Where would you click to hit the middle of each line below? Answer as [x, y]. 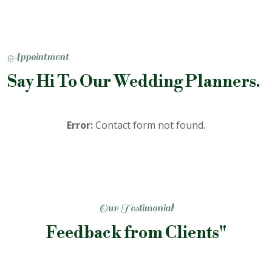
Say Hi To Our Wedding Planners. [134, 82]
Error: [80, 125]
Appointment [38, 57]
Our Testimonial [136, 208]
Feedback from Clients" [136, 233]
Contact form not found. [149, 125]
